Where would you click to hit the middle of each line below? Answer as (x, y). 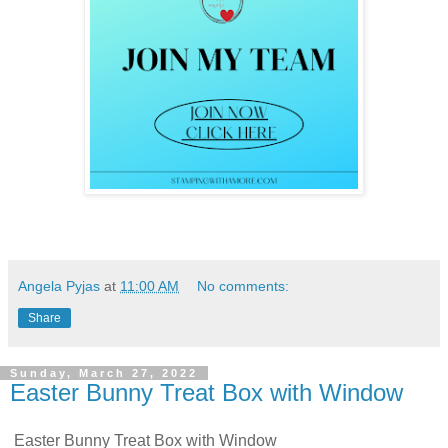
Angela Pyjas (59, 286)
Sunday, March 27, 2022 (104, 373)
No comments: (243, 286)
